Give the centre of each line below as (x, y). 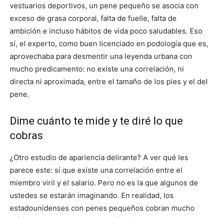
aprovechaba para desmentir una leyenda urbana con (101, 56)
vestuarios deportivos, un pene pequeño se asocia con (104, 6)
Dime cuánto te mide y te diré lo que (96, 121)
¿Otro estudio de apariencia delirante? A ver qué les (99, 157)
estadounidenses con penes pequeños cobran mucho (102, 208)
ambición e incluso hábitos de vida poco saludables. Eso (106, 31)
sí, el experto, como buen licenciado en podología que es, (109, 44)
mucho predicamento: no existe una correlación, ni (97, 69)
